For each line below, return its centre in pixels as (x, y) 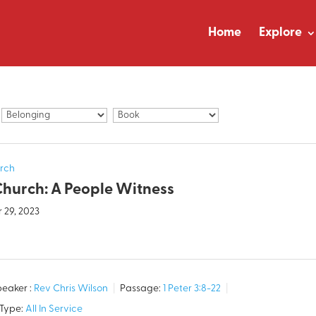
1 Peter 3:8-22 (192, 289)
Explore (280, 33)
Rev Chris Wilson (71, 289)
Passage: (141, 289)
